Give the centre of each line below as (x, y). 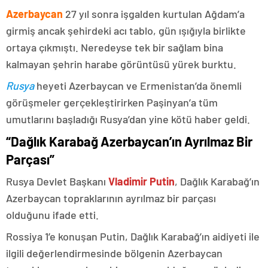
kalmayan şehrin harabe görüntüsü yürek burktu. (121, 64)
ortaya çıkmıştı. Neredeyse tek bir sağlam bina (115, 48)
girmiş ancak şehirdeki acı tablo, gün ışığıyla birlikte (126, 31)
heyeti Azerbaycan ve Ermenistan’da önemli (138, 86)
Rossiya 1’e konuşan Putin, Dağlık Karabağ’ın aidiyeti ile (133, 237)
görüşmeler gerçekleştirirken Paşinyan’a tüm (112, 103)
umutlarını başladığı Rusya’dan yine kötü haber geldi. (128, 119)
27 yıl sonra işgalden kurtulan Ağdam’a (154, 14)
